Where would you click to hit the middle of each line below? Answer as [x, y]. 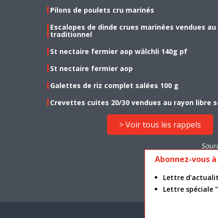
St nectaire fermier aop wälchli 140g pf [119, 51]
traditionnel [71, 34]
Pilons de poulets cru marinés [102, 10]
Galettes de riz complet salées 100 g [114, 85]
